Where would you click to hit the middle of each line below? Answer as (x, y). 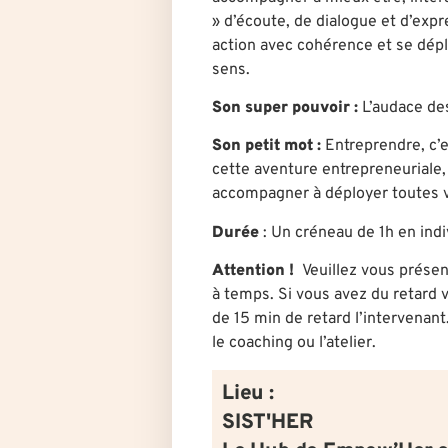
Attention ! (253, 271)
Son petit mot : (266, 146)
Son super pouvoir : (285, 108)
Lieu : (248, 393)
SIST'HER (268, 422)
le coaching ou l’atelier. (296, 343)
